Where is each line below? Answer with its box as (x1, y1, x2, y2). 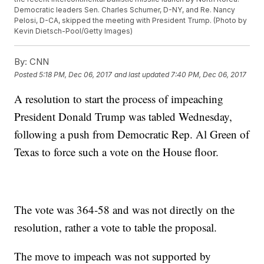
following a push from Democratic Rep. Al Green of (14, 127, 250, 142)
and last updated (114, 70, 170, 79)
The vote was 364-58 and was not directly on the (14, 202, 235, 217)
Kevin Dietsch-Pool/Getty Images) (14, 27, 133, 36)
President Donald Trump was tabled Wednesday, (14, 109, 233, 124)
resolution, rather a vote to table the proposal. (14, 220, 217, 235)
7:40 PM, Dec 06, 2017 (171, 70, 247, 79)
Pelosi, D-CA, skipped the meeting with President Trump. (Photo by (14, 16, 247, 25)
